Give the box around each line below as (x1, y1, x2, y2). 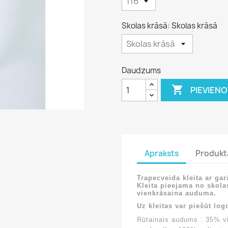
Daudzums (122, 65, 161, 76)
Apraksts (145, 148, 179, 159)
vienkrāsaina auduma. (137, 189, 216, 197)
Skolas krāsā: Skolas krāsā (122, 20, 217, 32)
